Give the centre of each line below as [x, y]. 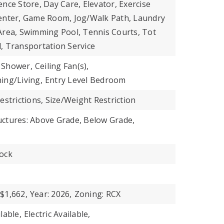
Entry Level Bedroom [85, 80]
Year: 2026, [51, 194]
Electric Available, [57, 214]
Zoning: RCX [97, 194]
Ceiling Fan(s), [62, 66]
